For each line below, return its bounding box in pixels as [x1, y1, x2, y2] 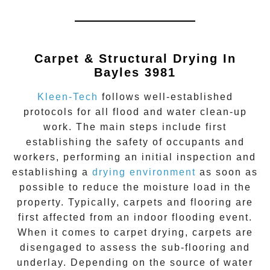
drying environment [92, 167, 196, 178]
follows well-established [98, 92, 233, 102]
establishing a [12, 167, 92, 178]
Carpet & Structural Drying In [34, 51, 236, 65]
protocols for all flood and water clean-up [23, 107, 247, 118]
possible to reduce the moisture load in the [19, 182, 251, 193]
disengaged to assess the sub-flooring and [20, 242, 250, 253]
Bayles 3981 [94, 65, 176, 79]
